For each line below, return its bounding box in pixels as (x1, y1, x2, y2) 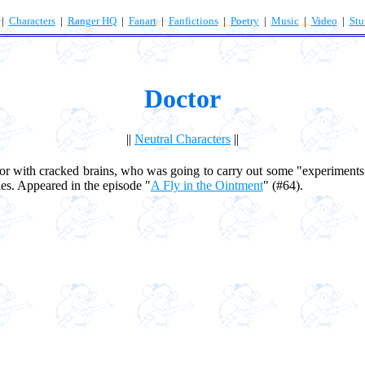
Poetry (230, 15, 259, 27)
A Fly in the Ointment (150, 178, 263, 192)
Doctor (144, 84, 221, 114)
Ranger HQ (67, 15, 117, 27)
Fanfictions (168, 15, 218, 27)
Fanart (128, 15, 156, 27)
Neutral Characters (134, 131, 231, 146)
